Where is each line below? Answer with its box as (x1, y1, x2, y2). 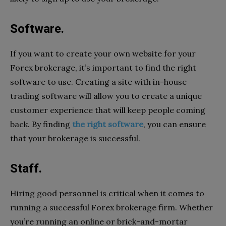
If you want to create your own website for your (10, 48, 196, 59)
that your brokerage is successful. (10, 133, 140, 143)
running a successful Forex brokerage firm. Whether (10, 202, 213, 212)
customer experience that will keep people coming (10, 104, 205, 115)
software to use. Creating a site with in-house (10, 76, 187, 87)
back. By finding (10, 119, 72, 129)
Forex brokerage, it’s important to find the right (10, 62, 196, 73)
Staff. (10, 161, 42, 176)
